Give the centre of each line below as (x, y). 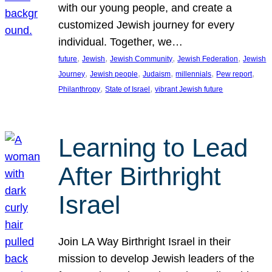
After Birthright (140, 177)
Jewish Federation (208, 59)
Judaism (157, 74)
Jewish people (114, 74)
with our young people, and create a (145, 8)
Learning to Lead (153, 148)
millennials (194, 74)
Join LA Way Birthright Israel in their (145, 241)
